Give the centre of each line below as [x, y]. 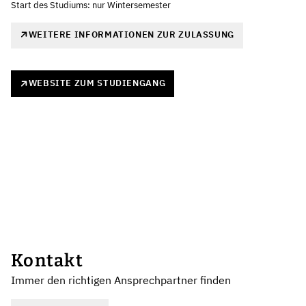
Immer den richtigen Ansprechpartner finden [121, 280]
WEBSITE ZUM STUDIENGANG [97, 83]
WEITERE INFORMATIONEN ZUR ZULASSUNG [131, 34]
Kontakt [47, 260]
